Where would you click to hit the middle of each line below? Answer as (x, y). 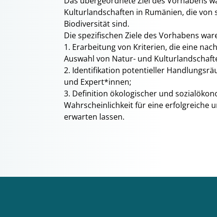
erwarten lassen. (94, 117)
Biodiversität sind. (97, 24)
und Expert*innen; (98, 82)
